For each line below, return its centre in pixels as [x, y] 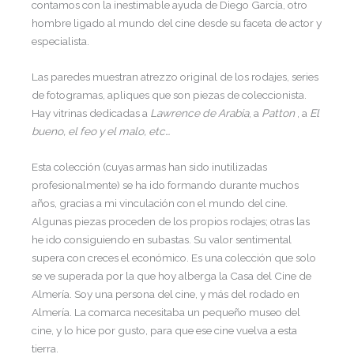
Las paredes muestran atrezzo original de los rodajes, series [175, 77]
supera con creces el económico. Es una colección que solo [174, 258]
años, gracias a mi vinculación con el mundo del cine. [160, 203]
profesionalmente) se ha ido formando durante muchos [165, 185]
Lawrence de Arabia [200, 113]
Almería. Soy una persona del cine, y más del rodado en [166, 294]
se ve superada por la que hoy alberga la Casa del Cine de [171, 276]
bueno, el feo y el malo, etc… [101, 132]
